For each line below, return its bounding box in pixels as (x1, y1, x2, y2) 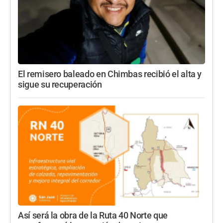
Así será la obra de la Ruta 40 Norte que (18, 211, 168, 221)
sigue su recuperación (18, 80, 102, 90)
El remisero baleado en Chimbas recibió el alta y (18, 69, 202, 80)
